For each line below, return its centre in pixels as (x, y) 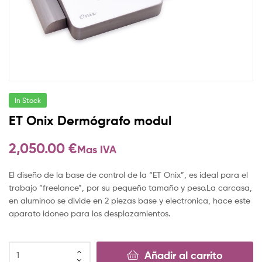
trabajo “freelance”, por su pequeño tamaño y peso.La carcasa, (130, 187)
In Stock (28, 100)
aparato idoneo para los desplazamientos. (89, 213)
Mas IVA (97, 150)
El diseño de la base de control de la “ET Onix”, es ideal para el (128, 174)
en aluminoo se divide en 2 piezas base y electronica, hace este (130, 200)
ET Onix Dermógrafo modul (90, 120)
